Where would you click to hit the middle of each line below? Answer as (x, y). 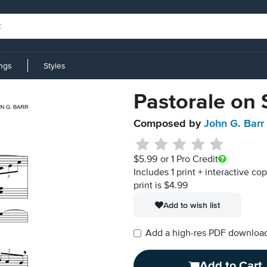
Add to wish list (192, 205)
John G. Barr (234, 124)
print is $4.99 (161, 186)
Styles (55, 66)
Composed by (169, 124)
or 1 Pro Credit (189, 160)
